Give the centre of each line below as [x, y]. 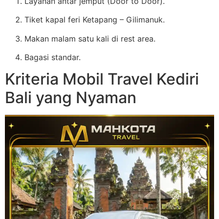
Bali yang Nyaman [71, 98]
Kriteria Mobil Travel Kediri [102, 79]
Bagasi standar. [53, 57]
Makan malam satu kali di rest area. [90, 38]
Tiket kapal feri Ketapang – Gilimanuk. [95, 20]
